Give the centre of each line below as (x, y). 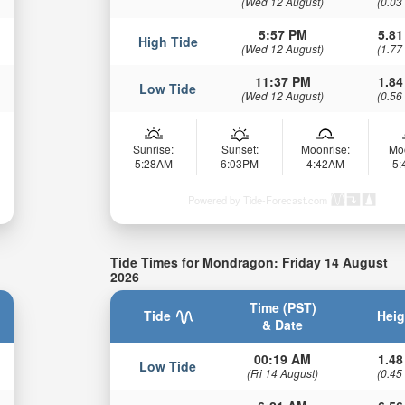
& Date (283, 324)
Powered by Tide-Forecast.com (258, 200)
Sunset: (240, 149)
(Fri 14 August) (283, 372)
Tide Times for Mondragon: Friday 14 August (250, 263)
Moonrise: (326, 149)
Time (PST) (283, 307)
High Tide (168, 42)
